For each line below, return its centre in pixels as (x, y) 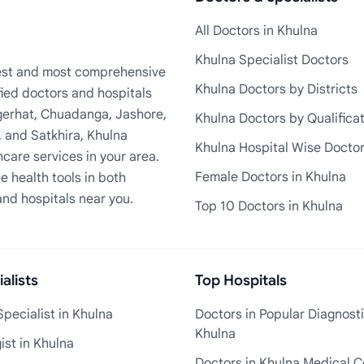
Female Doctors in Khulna (271, 177)
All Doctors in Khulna (256, 31)
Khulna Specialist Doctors (272, 60)
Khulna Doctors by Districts (276, 89)
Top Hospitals (241, 280)
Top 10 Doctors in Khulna (269, 206)
